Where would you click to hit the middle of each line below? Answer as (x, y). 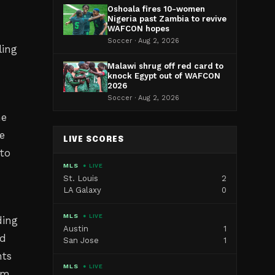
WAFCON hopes (138, 29)
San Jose (81, 240)
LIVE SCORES (94, 140)
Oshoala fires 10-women (156, 9)
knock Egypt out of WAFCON (164, 76)
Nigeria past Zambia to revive (167, 19)
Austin (76, 229)
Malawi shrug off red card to (165, 66)
